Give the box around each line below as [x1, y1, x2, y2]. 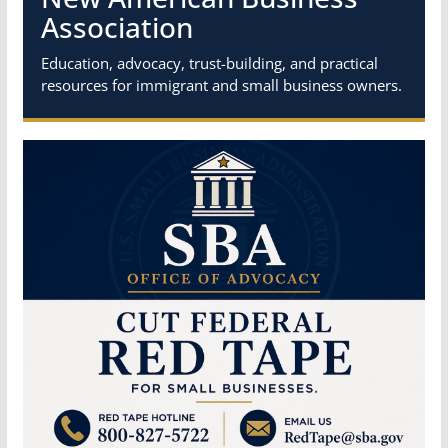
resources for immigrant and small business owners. [40, 74, 402, 95]
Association [40, 7, 193, 46]
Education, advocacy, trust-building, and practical [40, 52, 378, 73]
